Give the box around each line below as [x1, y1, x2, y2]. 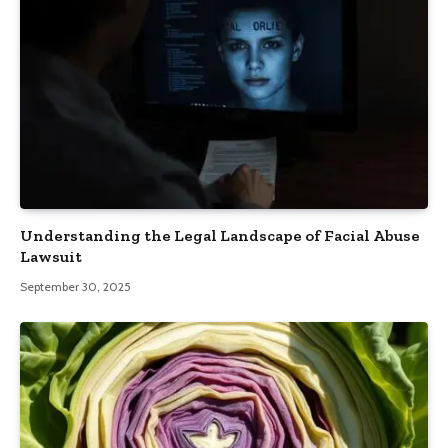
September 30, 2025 [20, 279, 131, 295]
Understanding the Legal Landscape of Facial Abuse [20, 226, 420, 246]
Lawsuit [20, 247, 82, 267]
